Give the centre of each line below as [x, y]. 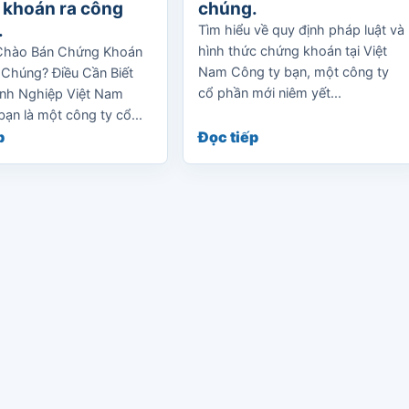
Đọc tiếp [228, 137]
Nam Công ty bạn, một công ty [294, 72]
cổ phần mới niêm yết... [270, 93]
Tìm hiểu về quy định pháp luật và [301, 30]
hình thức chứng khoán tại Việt [293, 51]
